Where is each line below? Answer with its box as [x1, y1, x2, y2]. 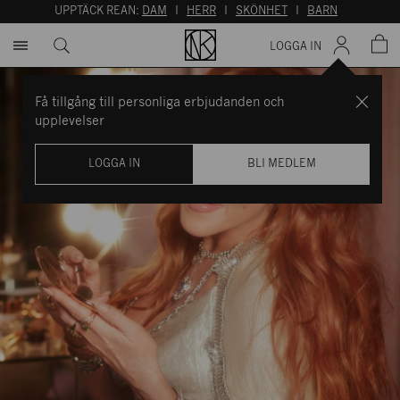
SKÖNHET [236, 6, 287, 16]
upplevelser [34, 115, 104, 128]
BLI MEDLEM [246, 159, 316, 169]
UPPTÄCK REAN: [54, 6, 142, 16]
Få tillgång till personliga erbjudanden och [34, 96, 284, 109]
